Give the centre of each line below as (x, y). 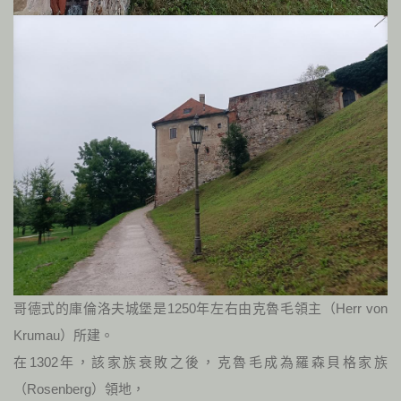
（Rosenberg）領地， (79, 389)
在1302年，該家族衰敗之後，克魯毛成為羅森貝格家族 (200, 363)
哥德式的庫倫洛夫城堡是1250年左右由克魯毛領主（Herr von (200, 309)
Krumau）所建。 (64, 336)
